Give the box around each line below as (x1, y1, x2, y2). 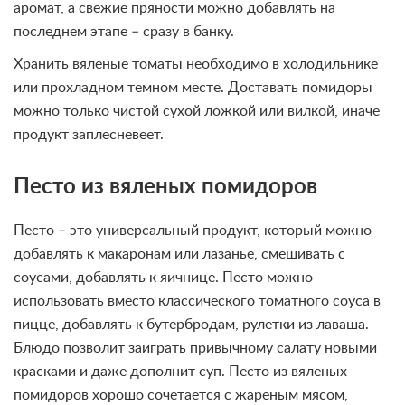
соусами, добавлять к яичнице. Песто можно (14, 270, 313, 286)
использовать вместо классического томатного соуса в (14, 294, 381, 309)
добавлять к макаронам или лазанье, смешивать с (14, 247, 345, 262)
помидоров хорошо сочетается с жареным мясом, (14, 388, 348, 403)
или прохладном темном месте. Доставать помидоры (14, 80, 372, 96)
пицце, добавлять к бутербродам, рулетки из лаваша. (14, 317, 369, 333)
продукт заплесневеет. (14, 127, 164, 143)
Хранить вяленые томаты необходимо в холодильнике (14, 57, 378, 72)
